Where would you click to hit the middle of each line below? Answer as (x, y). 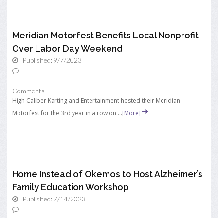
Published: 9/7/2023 (52, 60)
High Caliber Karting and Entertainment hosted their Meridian (96, 100)
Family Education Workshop (71, 187)
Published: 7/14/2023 (54, 199)
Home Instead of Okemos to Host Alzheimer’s (107, 174)
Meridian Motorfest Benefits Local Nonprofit (105, 35)
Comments (28, 91)
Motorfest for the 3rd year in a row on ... (67, 113)
